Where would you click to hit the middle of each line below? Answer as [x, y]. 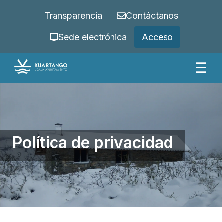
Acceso [157, 37]
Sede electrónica [92, 37]
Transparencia [73, 16]
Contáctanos [152, 16]
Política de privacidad [93, 142]
